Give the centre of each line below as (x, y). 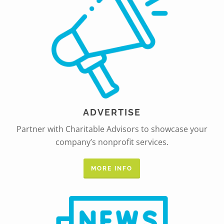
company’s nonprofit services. (112, 142)
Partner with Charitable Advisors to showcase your (112, 129)
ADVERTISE (112, 112)
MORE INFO (112, 169)
